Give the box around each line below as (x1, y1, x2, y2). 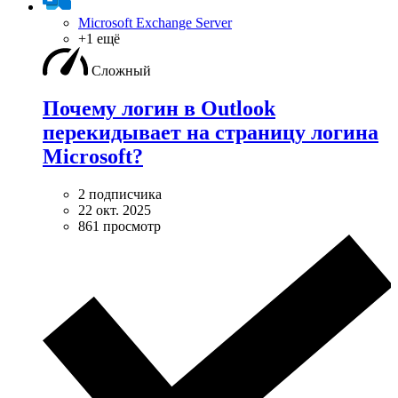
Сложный (92, 62, 151, 78)
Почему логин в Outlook (43, 96, 275, 120)
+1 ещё (78, 30, 120, 46)
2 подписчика (78, 186, 162, 202)
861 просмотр (78, 218, 161, 234)
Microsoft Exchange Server (78, 14, 232, 30)
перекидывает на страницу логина (43, 120, 378, 144)
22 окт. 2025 (78, 202, 151, 218)
